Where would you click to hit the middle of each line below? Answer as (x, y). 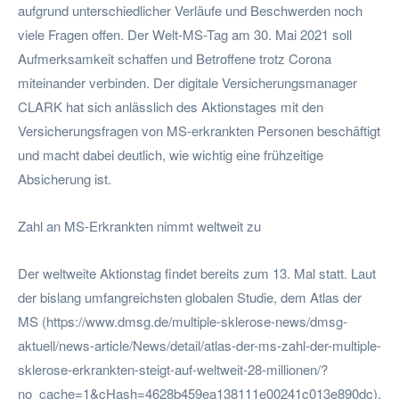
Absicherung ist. (65, 178)
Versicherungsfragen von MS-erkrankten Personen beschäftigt (199, 130)
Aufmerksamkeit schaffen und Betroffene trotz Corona (175, 58)
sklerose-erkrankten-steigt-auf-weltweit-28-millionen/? (173, 369)
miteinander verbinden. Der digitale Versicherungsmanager (187, 82)
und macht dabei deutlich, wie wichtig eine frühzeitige (171, 154)
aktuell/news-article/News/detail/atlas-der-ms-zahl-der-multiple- (199, 345)
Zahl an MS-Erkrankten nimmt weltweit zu (139, 225)
